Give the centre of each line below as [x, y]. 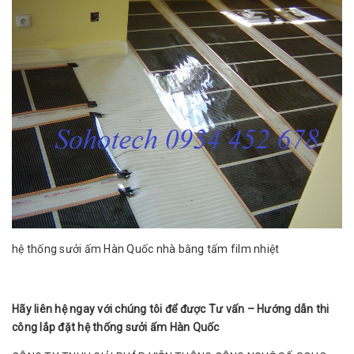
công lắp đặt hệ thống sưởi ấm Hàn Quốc [116, 328]
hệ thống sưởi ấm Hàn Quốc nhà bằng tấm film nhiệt [147, 249]
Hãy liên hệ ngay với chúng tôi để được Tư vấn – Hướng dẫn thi [171, 309]
